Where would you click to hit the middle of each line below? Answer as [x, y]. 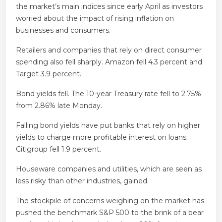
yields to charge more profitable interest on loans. [102, 137]
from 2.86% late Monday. [59, 105]
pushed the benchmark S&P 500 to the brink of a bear [110, 212]
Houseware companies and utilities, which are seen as [109, 169]
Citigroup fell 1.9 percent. [58, 149]
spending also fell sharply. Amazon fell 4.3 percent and [109, 62]
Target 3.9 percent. [49, 74]
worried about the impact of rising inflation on [95, 18]
